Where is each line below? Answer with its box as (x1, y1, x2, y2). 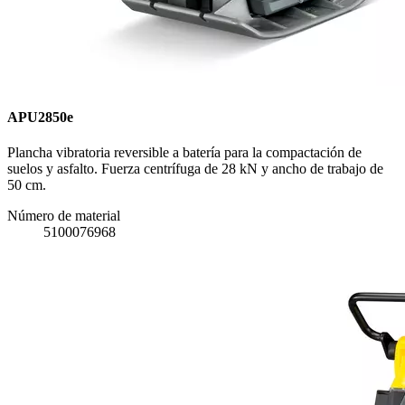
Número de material (7, 207, 120, 223)
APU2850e (7, 108, 73, 125)
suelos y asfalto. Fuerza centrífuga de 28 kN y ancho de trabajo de (7, 160, 383, 176)
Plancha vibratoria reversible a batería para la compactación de (7, 144, 362, 160)
